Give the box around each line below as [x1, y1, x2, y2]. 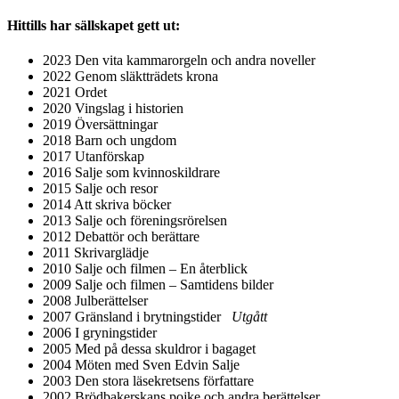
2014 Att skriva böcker [43, 197, 171, 213]
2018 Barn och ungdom [43, 133, 176, 149]
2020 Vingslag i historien [43, 101, 183, 117]
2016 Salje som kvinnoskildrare [43, 165, 220, 181]
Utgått [232, 309, 267, 325]
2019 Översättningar [43, 117, 158, 133]
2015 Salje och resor [43, 181, 158, 197]
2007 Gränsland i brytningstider [43, 309, 232, 325]
